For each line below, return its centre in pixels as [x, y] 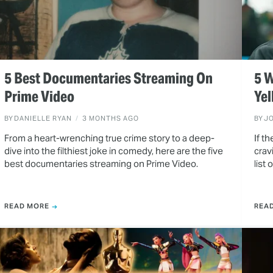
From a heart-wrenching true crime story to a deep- [109, 138]
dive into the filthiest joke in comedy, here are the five [113, 151]
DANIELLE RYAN [43, 118]
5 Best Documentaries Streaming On [108, 78]
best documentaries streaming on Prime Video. [101, 163]
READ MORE [27, 206]
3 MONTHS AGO [110, 118]
